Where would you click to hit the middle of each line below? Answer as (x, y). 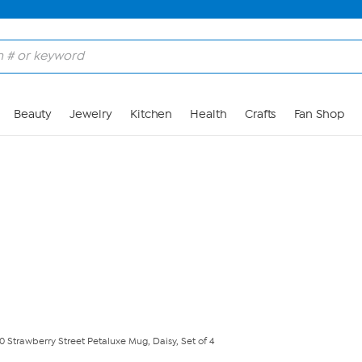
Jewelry (91, 114)
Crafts (260, 114)
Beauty (33, 114)
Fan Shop (319, 114)
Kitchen (151, 114)
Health (208, 114)
